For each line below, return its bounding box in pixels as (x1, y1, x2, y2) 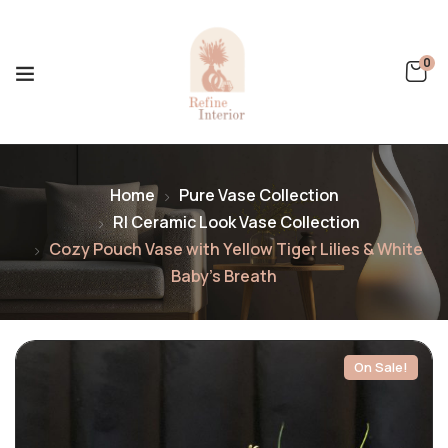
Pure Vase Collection (178, 184, 339, 206)
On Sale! (354, 358, 408, 376)
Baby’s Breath (171, 265, 277, 287)
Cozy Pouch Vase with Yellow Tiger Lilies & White (49, 238, 423, 260)
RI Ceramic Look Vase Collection (112, 211, 360, 233)
